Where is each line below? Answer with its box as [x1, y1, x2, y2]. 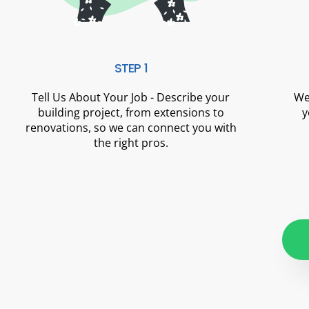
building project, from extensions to [37, 105, 224, 121]
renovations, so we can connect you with [25, 120, 237, 136]
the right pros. [93, 135, 168, 151]
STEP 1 [114, 59, 148, 77]
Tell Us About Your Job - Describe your [32, 90, 230, 106]
